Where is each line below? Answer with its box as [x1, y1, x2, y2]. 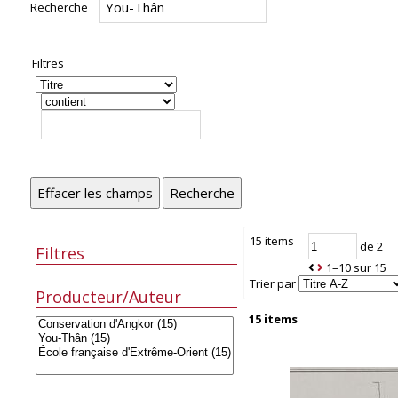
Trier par [250, 275, 297, 292]
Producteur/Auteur [36, 285, 182, 307]
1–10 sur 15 [326, 259, 387, 276]
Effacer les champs [36, 184, 153, 203]
